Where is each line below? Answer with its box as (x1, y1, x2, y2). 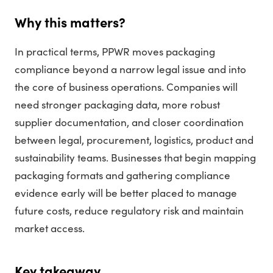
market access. (15, 222, 85, 235)
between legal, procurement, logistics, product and (15, 133, 253, 147)
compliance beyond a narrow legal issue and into (15, 63, 246, 76)
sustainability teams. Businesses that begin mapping (15, 151, 256, 165)
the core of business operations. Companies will (15, 80, 238, 94)
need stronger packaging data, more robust (15, 98, 220, 112)
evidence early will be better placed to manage (15, 186, 237, 200)
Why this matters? (15, 14, 126, 31)
